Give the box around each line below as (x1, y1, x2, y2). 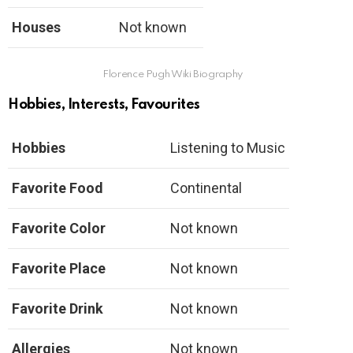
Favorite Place (12, 260, 106, 277)
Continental (170, 180, 242, 196)
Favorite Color (12, 220, 106, 236)
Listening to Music (170, 139, 285, 156)
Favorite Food (12, 180, 103, 196)
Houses (12, 19, 61, 35)
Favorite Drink (12, 300, 103, 317)
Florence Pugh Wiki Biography (102, 69, 243, 80)
